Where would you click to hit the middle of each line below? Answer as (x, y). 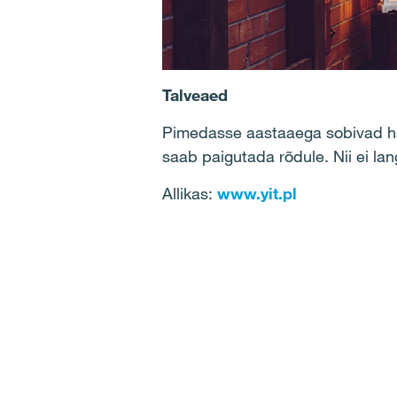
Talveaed (195, 95)
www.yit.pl (257, 194)
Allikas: (190, 194)
